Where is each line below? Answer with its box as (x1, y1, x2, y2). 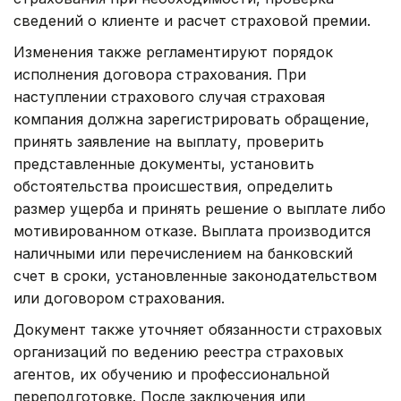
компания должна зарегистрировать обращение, (13, 110, 370, 129)
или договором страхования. (13, 289, 225, 308)
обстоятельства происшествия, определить (13, 177, 333, 196)
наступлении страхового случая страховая (13, 88, 325, 107)
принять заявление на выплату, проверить (13, 132, 324, 151)
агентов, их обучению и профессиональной (13, 365, 329, 384)
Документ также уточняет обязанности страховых (13, 320, 382, 339)
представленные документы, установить (13, 155, 314, 174)
